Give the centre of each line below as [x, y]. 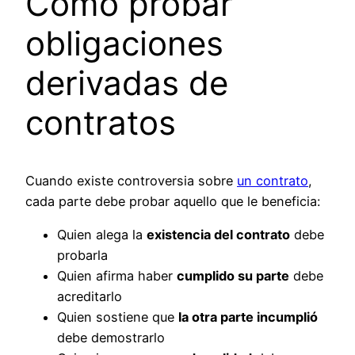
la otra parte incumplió [248, 317]
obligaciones [124, 44]
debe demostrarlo [111, 338]
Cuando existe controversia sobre [131, 181]
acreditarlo [90, 297]
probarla [82, 256]
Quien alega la [102, 235]
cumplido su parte [233, 276]
